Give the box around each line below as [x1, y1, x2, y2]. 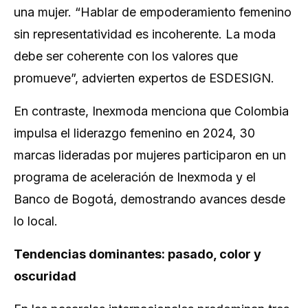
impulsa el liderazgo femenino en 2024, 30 [14, 126, 255, 140]
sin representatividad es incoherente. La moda [14, 27, 276, 41]
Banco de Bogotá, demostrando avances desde [14, 192, 285, 206]
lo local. [14, 214, 58, 228]
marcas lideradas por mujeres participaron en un [14, 148, 286, 162]
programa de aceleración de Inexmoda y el [14, 170, 256, 184]
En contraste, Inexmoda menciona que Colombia [14, 104, 289, 118]
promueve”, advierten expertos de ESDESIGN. [14, 71, 274, 85]
